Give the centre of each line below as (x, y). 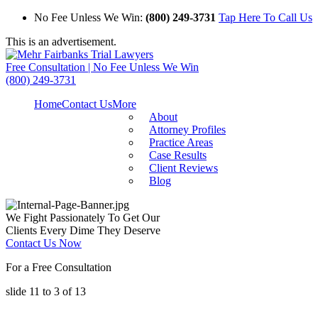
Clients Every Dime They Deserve (83, 230)
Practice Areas (181, 142)
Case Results (178, 155)
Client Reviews (183, 168)
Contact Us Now (44, 243)
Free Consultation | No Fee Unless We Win (102, 67)
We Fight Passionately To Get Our (83, 218)
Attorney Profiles (187, 130)
